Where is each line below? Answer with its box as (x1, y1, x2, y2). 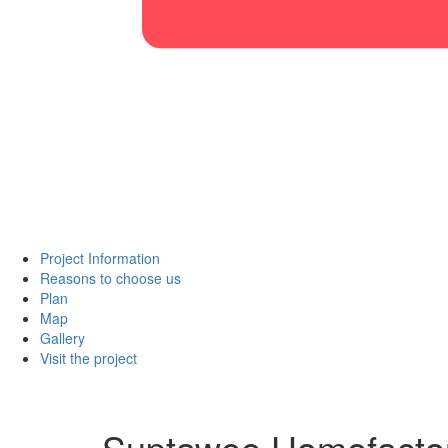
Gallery (40, 328, 85, 348)
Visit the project (40, 348, 137, 368)
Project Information (40, 248, 160, 268)
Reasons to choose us (40, 268, 181, 288)
